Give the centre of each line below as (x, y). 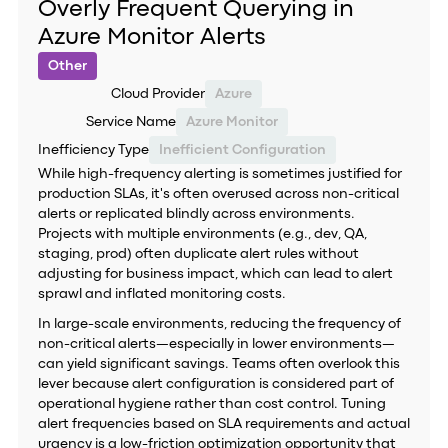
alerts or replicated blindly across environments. (196, 214)
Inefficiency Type (93, 150)
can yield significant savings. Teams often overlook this (218, 364)
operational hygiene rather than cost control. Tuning (211, 404)
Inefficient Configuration (242, 150)
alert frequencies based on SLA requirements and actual (223, 424)
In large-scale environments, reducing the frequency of (219, 324)
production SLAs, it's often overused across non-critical (218, 194)
